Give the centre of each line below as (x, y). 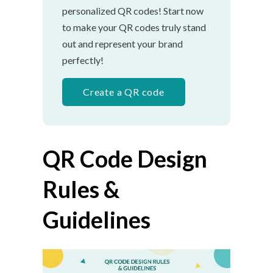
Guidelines (97, 220)
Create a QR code (124, 92)
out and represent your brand (122, 44)
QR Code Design (125, 159)
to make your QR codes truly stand (134, 27)
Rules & (81, 190)
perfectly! (83, 60)
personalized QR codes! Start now (133, 11)
